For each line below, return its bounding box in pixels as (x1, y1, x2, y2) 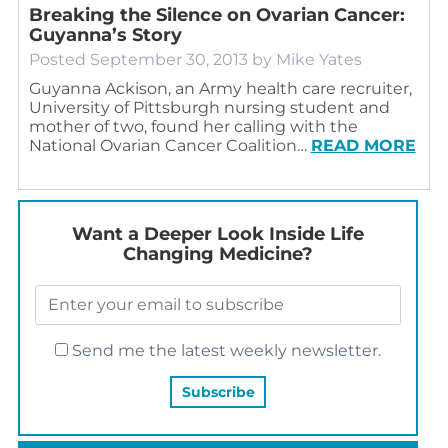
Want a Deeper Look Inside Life (71, 222, 364, 245)
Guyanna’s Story (28, 23, 182, 46)
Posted (28, 49, 90, 69)
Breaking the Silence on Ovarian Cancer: (28, 3, 405, 26)
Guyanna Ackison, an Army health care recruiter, (28, 78, 412, 98)
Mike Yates (275, 49, 362, 69)
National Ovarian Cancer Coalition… (28, 135, 311, 155)
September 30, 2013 (89, 49, 248, 69)
